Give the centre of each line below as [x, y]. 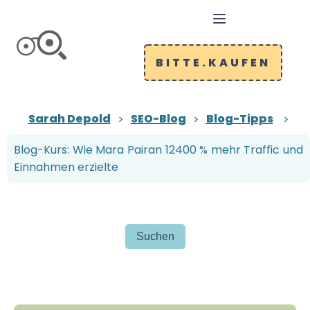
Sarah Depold [69, 119]
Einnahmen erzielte [66, 167]
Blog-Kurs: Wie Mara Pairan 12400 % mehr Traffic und [158, 150]
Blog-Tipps [239, 119]
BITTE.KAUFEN [213, 63]
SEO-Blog [158, 119]
